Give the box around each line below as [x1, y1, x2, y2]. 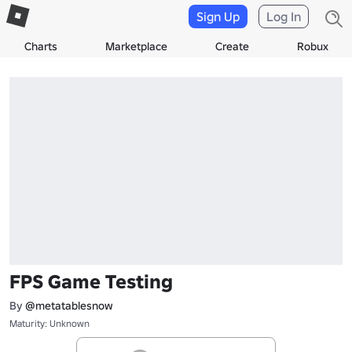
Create [214, 39, 249, 53]
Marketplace [104, 39, 167, 53]
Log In [266, 9, 301, 24]
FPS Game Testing [9, 269, 173, 294]
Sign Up [196, 9, 240, 24]
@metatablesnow [25, 298, 113, 313]
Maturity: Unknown [9, 317, 90, 329]
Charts [24, 39, 57, 53]
